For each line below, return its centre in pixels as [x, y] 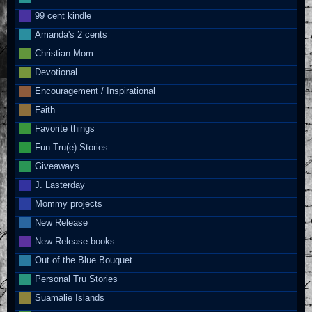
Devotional [56, 72]
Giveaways [57, 166]
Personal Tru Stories [77, 279]
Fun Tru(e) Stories [72, 147]
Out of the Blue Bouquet [84, 260]
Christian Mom [64, 53]
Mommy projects [69, 203]
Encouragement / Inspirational [95, 91]
